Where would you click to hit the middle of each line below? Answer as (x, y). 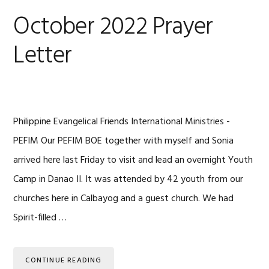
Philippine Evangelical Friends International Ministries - (122, 122)
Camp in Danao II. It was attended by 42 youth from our (128, 180)
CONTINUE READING (64, 261)
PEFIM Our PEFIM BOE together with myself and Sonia (124, 141)
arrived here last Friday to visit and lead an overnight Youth (133, 160)
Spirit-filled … (40, 218)
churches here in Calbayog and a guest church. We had (124, 199)
